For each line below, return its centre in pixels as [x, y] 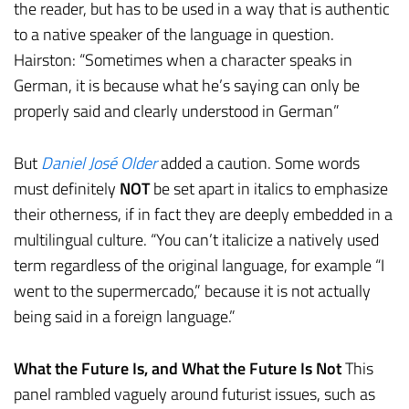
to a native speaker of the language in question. [174, 35]
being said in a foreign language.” [125, 316]
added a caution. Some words [258, 163]
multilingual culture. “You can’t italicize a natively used [196, 239]
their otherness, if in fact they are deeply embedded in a [203, 214]
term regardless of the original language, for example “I [199, 265]
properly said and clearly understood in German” [177, 111]
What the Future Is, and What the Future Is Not [178, 368]
